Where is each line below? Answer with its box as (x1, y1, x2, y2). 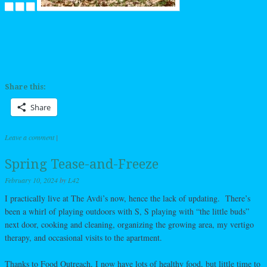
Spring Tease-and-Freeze (5, 156, 159, 172)
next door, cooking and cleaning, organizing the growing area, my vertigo (5, 218, 254, 230)
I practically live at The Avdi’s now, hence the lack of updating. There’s (5, 192, 250, 204)
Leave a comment (5, 132, 54, 142)
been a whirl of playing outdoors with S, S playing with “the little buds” (5, 205, 249, 217)
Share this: (5, 82, 46, 91)
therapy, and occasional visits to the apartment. (5, 231, 162, 243)
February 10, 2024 (5, 175, 58, 185)
